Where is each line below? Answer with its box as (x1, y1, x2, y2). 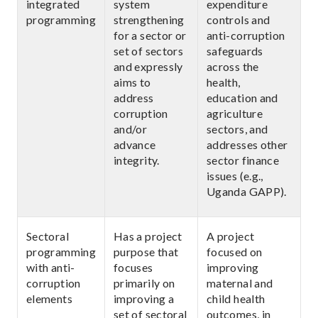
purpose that (114, 245, 179, 258)
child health (207, 292, 265, 305)
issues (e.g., (207, 169, 263, 182)
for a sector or (114, 28, 187, 42)
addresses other (207, 138, 288, 151)
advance (114, 138, 156, 151)
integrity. (114, 153, 160, 167)
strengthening (114, 13, 185, 26)
